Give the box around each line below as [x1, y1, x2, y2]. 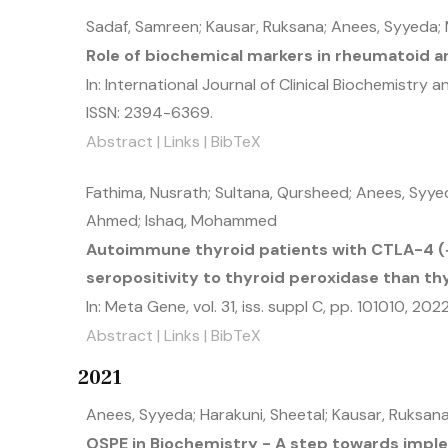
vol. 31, [193, 296, 242, 317]
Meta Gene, [105, 296, 193, 317]
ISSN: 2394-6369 [86, 102, 210, 123]
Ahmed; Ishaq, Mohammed [86, 210, 277, 231]
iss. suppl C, [242, 296, 330, 317]
